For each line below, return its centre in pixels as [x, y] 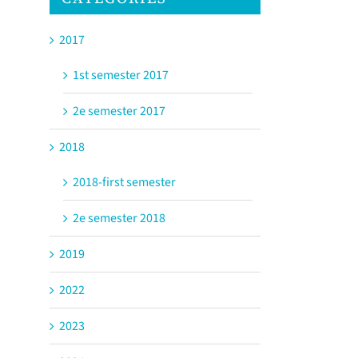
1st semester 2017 [121, 75]
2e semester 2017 [119, 111]
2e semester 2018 [119, 218]
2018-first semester [124, 182]
